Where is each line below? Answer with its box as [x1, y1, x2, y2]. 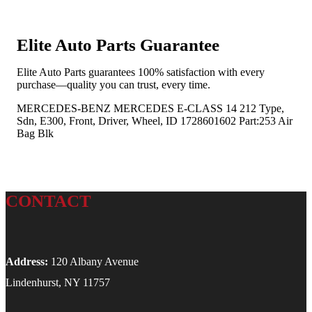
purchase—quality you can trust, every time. [17, 78, 210, 91]
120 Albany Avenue [48, 256, 139, 268]
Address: [6, 256, 48, 268]
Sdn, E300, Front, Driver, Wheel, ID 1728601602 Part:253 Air [17, 114, 292, 127]
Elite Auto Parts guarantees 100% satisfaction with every [17, 65, 265, 78]
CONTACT [6, 191, 91, 210]
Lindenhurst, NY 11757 [6, 276, 110, 289]
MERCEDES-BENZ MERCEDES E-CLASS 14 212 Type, [17, 102, 284, 114]
